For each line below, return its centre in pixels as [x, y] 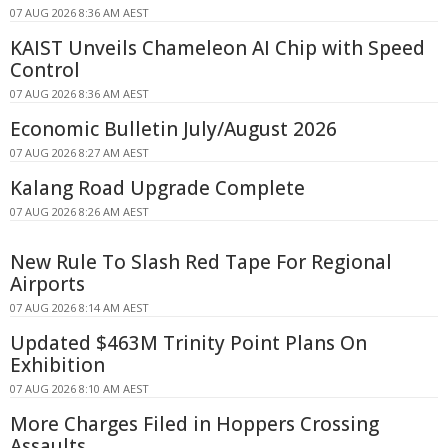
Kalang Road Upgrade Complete [157, 187]
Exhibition [57, 364]
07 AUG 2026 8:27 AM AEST [79, 152]
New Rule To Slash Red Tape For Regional [201, 261]
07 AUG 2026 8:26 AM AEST [79, 211]
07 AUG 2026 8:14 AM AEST [79, 307]
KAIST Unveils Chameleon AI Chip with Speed [217, 47]
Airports [47, 283]
